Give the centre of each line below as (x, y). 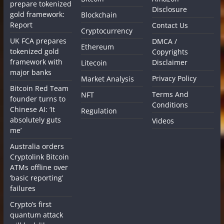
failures (22, 188)
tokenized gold (34, 51)
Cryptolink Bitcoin (39, 156)
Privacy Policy (174, 78)
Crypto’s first (30, 204)
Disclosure (170, 9)
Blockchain (99, 14)
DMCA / (165, 41)
